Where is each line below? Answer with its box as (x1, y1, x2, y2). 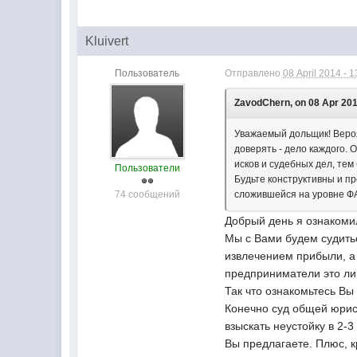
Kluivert (85, 34, 129, 48)
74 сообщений (114, 189, 180, 200)
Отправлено (225, 68, 284, 79)
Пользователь (115, 68, 180, 79)
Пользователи (114, 163, 180, 174)
